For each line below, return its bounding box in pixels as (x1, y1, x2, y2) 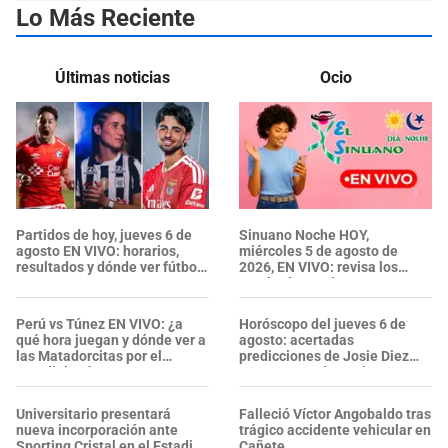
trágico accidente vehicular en (239, 421, 431, 438)
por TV (16, 275, 58, 292)
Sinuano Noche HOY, (239, 227, 369, 244)
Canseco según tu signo (239, 364, 390, 381)
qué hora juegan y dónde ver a (16, 332, 206, 349)
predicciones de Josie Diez (239, 348, 409, 365)
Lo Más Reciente (16, 4, 195, 33)
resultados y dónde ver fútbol (16, 259, 201, 276)
